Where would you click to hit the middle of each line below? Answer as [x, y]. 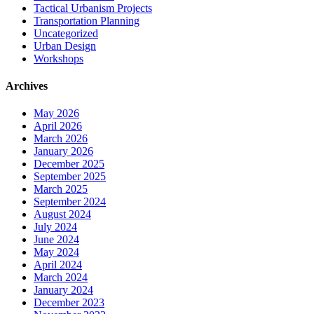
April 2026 [58, 126]
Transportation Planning [87, 20]
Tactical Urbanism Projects [93, 8]
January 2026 [63, 151]
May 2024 [56, 252]
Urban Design [65, 46]
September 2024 [70, 202]
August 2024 [62, 214]
